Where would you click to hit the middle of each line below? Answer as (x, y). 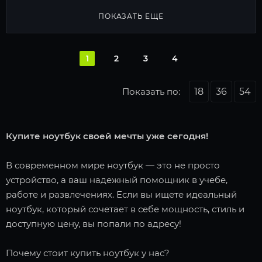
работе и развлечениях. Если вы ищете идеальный (121, 194)
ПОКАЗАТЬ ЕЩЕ (131, 16)
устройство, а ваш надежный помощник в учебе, (117, 180)
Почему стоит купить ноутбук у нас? (88, 253)
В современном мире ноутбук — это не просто (113, 165)
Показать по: (151, 92)
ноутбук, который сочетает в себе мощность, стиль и (125, 209)
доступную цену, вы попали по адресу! (94, 224)
